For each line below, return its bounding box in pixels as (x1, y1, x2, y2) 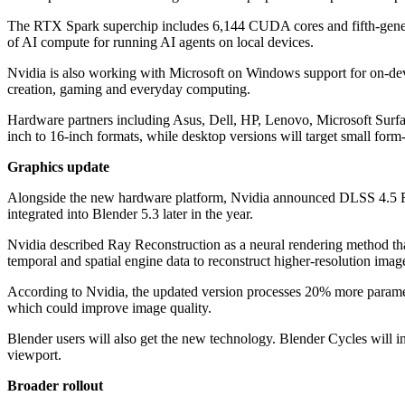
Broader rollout (7, 378, 103, 394)
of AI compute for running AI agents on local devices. (7, 34, 314, 51)
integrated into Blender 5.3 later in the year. (7, 206, 253, 222)
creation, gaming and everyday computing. (7, 81, 250, 98)
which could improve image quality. (7, 300, 212, 316)
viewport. (7, 347, 61, 363)
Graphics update (7, 159, 109, 175)
